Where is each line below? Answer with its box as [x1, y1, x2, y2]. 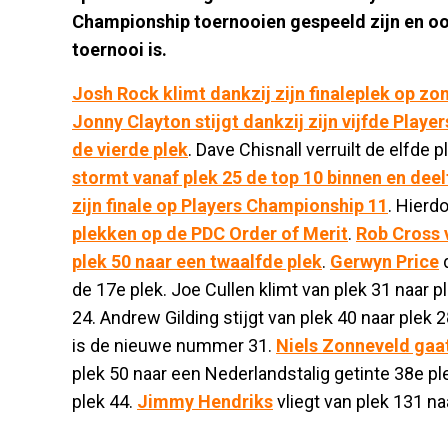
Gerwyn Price [330, 250, 439, 272]
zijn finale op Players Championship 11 [72, 194, 388, 216]
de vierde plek [72, 138, 188, 160]
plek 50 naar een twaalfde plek [72, 250, 322, 272]
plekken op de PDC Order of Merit [72, 222, 348, 244]
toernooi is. [72, 38, 167, 60]
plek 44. [72, 390, 137, 412]
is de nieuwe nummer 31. [72, 334, 276, 356]
